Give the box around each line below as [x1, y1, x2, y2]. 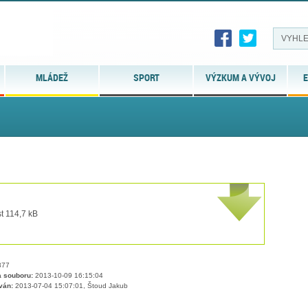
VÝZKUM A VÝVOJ [205, 71, 276, 84]
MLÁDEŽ [36, 71, 69, 84]
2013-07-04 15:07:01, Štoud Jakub [13, 282, 128, 290]
